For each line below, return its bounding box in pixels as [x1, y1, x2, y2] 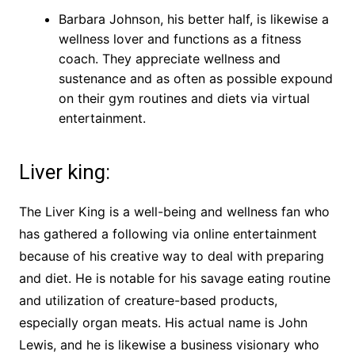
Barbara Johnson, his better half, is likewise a [58, 11, 329, 28]
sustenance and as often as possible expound [58, 71, 333, 87]
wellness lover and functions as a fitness [58, 31, 301, 48]
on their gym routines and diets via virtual [58, 90, 310, 107]
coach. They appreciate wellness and [58, 51, 281, 67]
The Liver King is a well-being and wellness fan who [18, 204, 330, 220]
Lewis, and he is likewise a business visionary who [18, 337, 319, 353]
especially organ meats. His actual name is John [18, 315, 307, 331]
